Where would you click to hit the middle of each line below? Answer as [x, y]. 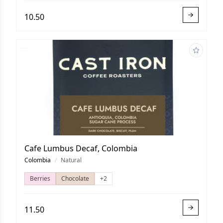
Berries [40, 178]
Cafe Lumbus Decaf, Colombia [81, 148]
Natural [71, 160]
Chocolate [75, 178]
